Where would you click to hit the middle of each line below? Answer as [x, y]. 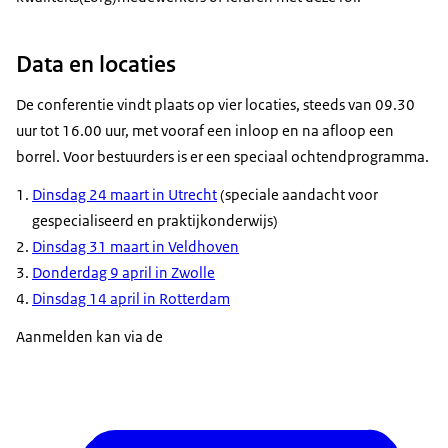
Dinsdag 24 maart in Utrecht [124, 194]
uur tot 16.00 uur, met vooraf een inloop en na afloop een [205, 130]
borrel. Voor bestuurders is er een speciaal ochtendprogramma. [222, 156]
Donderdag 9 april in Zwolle [123, 272]
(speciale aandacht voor [297, 194]
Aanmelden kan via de [91, 336]
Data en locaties [96, 63]
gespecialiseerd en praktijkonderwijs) [156, 220]
